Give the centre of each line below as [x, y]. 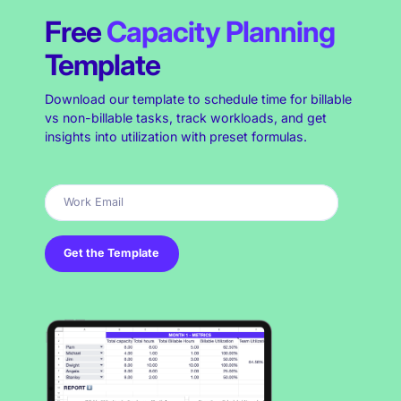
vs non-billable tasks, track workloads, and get [185, 118]
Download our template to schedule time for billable [198, 99]
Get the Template [112, 253]
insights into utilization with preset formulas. [175, 137]
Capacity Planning [220, 32]
